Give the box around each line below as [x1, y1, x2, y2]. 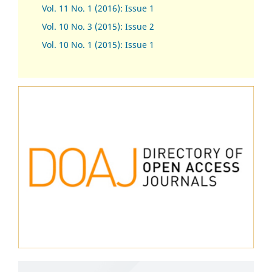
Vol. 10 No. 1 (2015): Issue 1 [41, 39, 154, 51]
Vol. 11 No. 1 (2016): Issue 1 [41, 2, 154, 15]
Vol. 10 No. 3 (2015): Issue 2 [41, 21, 154, 33]
